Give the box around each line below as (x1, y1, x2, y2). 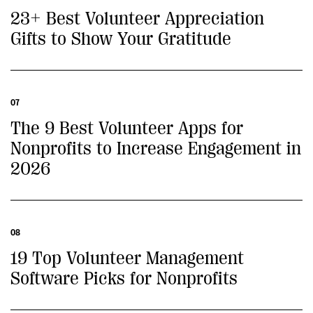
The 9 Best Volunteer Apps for (10, 118, 243, 138)
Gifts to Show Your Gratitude (10, 29, 231, 49)
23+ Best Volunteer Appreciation (10, 8, 264, 29)
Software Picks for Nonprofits (10, 268, 238, 289)
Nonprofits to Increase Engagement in (10, 138, 301, 159)
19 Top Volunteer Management (10, 248, 244, 268)
